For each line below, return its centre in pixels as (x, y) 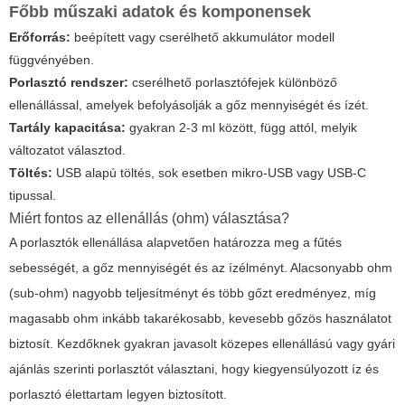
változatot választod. (67, 151)
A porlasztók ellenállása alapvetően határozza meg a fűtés (175, 243)
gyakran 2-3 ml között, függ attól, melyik (241, 128)
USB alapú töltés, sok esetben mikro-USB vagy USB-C (209, 173)
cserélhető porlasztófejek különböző (233, 83)
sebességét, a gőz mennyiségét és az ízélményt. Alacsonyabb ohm (201, 268)
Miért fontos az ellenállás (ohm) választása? (149, 219)
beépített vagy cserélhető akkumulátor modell (202, 38)
